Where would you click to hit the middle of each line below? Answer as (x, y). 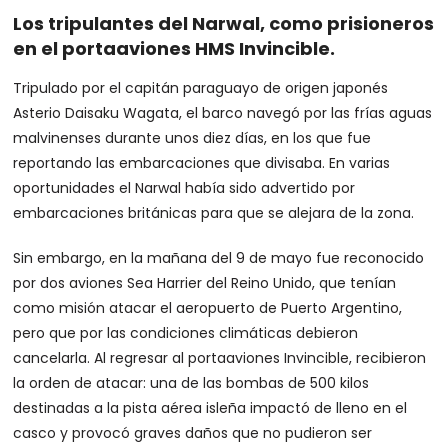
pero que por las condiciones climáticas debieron (186, 332)
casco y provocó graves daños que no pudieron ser (193, 432)
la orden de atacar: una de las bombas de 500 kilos (191, 382)
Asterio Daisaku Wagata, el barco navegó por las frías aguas (223, 112)
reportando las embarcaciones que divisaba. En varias (202, 162)
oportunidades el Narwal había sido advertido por (184, 187)
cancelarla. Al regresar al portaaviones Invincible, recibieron (220, 357)
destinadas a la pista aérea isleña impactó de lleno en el (210, 407)
